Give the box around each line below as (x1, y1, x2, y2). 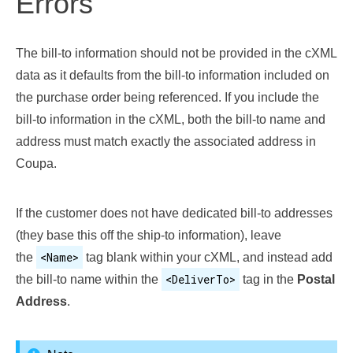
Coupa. (16, 157, 57, 170)
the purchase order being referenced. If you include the (16, 91, 319, 104)
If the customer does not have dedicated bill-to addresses (16, 206, 333, 220)
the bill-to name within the (16, 273, 162, 286)
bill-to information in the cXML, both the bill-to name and (16, 113, 325, 126)
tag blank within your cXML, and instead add (83, 251, 333, 264)
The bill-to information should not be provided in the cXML (16, 46, 336, 60)
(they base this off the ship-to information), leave (16, 229, 281, 242)
